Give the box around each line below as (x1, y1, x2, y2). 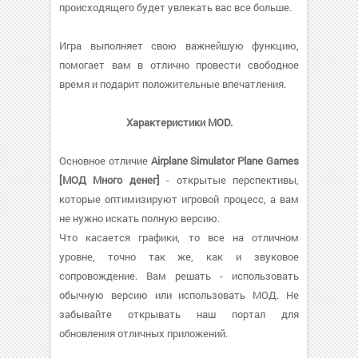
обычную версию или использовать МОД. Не (59, 288, 299, 302)
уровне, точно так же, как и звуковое (59, 249, 299, 264)
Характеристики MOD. (125, 115, 233, 129)
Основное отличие (59, 153, 151, 168)
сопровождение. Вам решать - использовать (59, 268, 299, 283)
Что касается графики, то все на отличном (59, 230, 299, 245)
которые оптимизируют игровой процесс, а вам (59, 192, 299, 206)
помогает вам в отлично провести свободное (59, 58, 299, 72)
